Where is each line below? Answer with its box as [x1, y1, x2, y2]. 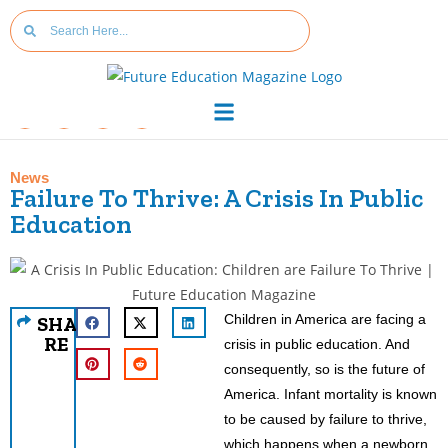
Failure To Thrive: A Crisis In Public [10, 181, 423, 214]
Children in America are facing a [224, 310, 426, 327]
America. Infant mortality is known [224, 385, 437, 402]
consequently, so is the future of [224, 360, 425, 377]
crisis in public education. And [224, 335, 410, 352]
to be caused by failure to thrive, [224, 410, 427, 427]
